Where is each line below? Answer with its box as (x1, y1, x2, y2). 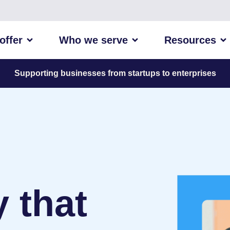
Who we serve (59, 34, 128, 46)
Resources (164, 34, 216, 46)
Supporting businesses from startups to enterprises (14, 68, 216, 78)
